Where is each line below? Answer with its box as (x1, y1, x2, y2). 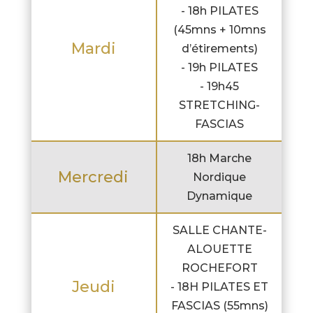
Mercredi (58, 168, 129, 187)
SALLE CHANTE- (172, 224, 267, 238)
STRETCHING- (179, 99, 261, 112)
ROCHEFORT (181, 261, 258, 275)
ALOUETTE (187, 242, 252, 256)
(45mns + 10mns (173, 23, 266, 37)
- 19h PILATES (181, 61, 259, 75)
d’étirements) (181, 42, 258, 56)
